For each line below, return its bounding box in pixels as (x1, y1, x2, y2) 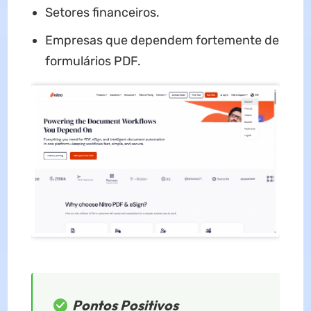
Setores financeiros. (44, 5, 160, 21)
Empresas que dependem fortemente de (44, 33, 279, 49)
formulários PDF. (44, 53, 141, 69)
